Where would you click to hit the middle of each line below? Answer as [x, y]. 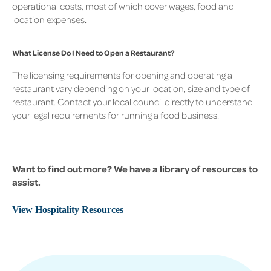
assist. [27, 182]
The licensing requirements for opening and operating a [122, 75]
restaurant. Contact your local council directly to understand [132, 102]
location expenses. [51, 19]
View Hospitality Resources [68, 210]
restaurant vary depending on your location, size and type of [131, 89]
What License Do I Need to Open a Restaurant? [93, 53]
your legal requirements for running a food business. [116, 115]
